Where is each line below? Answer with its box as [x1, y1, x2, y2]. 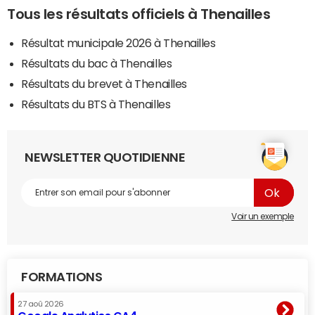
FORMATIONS [21, 271, 103, 284]
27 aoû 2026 [18, 300, 64, 309]
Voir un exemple [231, 212, 294, 221]
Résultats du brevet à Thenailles [21, 78, 187, 90]
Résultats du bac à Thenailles [21, 58, 172, 70]
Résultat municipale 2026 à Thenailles [21, 37, 216, 49]
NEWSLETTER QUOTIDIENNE [25, 151, 186, 165]
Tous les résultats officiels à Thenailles [7, 7, 271, 22]
